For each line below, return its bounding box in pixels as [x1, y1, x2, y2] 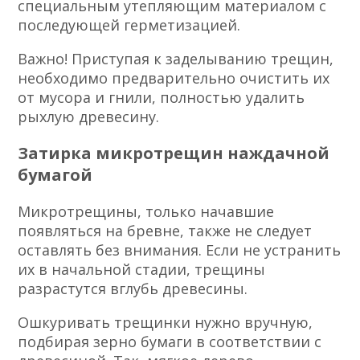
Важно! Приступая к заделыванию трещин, [18, 49, 334, 69]
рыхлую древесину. [18, 107, 160, 127]
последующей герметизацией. [18, 15, 241, 35]
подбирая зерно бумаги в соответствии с [18, 332, 322, 352]
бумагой [18, 164, 93, 186]
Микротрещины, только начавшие [18, 202, 275, 222]
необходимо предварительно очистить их [18, 68, 330, 88]
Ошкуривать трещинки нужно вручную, [18, 313, 313, 333]
